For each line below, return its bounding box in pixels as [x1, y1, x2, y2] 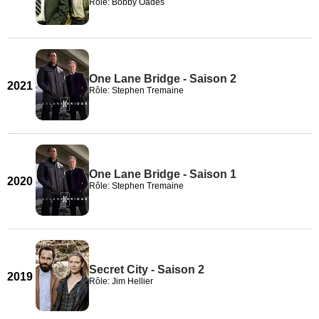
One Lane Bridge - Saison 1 [89, 168, 236, 180]
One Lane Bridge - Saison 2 [89, 73, 236, 85]
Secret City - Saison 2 [89, 263, 204, 276]
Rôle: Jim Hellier [89, 276, 153, 286]
